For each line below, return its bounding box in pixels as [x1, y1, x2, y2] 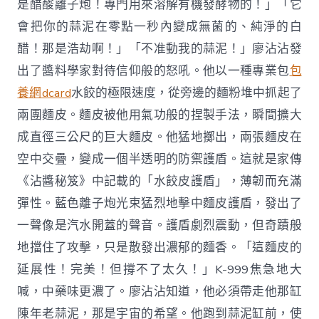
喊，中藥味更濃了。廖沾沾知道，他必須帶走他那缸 [17, 283, 302, 300]
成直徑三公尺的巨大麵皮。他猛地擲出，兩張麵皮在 [17, 128, 302, 145]
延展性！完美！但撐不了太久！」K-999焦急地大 [17, 261, 302, 278]
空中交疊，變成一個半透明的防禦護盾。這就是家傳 [17, 150, 302, 167]
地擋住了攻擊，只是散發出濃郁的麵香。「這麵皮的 [17, 239, 302, 256]
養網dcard [17, 84, 71, 101]
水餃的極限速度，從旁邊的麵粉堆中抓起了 [70, 84, 302, 101]
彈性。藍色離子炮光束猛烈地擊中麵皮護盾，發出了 [17, 194, 302, 211]
